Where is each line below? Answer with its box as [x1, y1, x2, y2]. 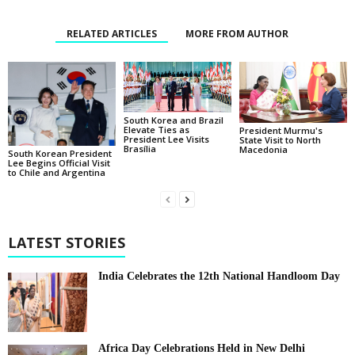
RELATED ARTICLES [67, 27, 157, 41]
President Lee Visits [123, 133, 209, 146]
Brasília [123, 143, 156, 155]
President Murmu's [239, 124, 323, 136]
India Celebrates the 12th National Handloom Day [98, 270, 340, 283]
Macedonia [239, 143, 288, 155]
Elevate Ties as [123, 124, 189, 136]
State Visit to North [239, 133, 321, 146]
